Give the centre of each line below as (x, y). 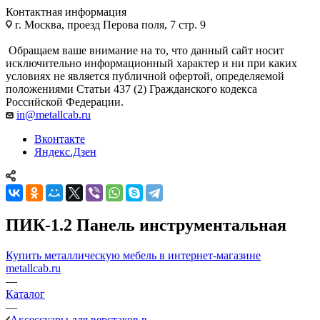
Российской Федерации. (65, 101)
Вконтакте (60, 139)
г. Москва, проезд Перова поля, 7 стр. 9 (109, 24)
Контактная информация (66, 11)
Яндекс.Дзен (65, 151)
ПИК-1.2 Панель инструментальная (146, 225)
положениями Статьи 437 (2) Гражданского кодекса (131, 89)
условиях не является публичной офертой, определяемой (145, 76)
